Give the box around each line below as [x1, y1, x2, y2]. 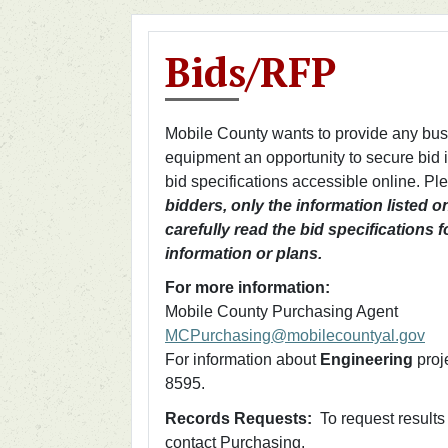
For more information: [165, 279, 330, 297]
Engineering [320, 351, 413, 369]
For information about [165, 351, 320, 369]
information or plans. [165, 244, 326, 262]
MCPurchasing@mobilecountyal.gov [165, 327, 425, 345]
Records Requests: [165, 409, 320, 427]
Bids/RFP [165, 44, 336, 98]
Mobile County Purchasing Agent [165, 303, 398, 321]
